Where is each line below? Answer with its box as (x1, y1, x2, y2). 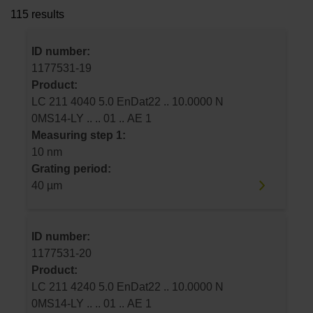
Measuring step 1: (31, 129, 126, 141)
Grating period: (31, 162, 111, 175)
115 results (10, 8, 64, 21)
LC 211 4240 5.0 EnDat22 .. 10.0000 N (31, 281, 71, 293)
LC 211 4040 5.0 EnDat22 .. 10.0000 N (31, 95, 71, 108)
